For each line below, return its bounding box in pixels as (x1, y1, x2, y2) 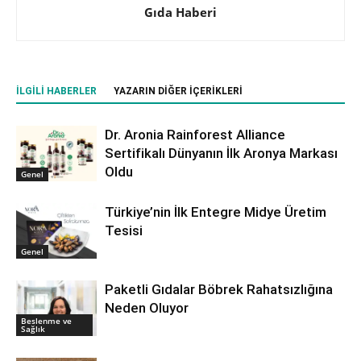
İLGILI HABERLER (16, 85, 97, 97)
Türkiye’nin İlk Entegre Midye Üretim (105, 204, 326, 220)
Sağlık (21, 322, 45, 334)
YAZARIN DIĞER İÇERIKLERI (114, 85, 243, 97)
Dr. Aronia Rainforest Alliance (105, 127, 285, 143)
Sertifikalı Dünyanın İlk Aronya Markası (105, 145, 338, 161)
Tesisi (105, 222, 143, 239)
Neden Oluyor (105, 300, 189, 316)
